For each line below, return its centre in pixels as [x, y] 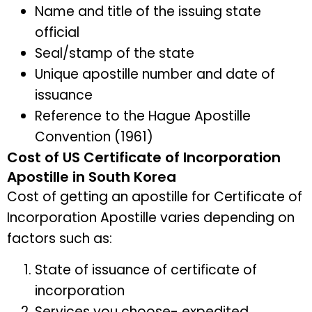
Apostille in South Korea [92, 177]
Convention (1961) [94, 137]
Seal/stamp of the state [115, 54]
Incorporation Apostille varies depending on [151, 218]
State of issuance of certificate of [146, 270]
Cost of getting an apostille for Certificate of [155, 197]
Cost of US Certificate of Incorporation [144, 158]
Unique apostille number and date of [155, 75]
